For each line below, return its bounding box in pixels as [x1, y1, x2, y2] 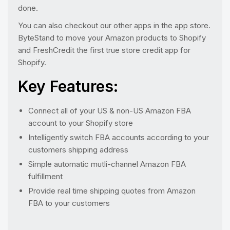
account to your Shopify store [28, 118, 133, 128]
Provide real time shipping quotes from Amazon [28, 186, 196, 196]
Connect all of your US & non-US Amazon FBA [28, 106, 191, 116]
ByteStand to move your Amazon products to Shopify [18, 33, 206, 43]
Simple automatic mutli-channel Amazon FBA [28, 159, 186, 169]
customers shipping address [28, 145, 128, 155]
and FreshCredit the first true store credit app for [18, 45, 190, 55]
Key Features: [18, 77, 118, 95]
